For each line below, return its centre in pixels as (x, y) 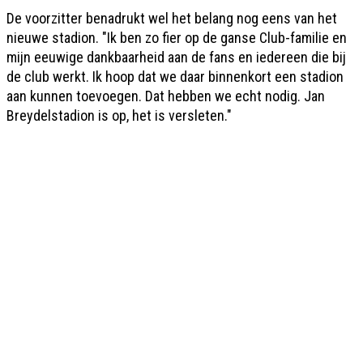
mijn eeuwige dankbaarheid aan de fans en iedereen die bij (176, 57)
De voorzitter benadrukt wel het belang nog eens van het (172, 18)
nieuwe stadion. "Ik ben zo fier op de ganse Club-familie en (177, 37)
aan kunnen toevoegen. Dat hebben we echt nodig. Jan (166, 96)
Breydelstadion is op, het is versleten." (119, 115)
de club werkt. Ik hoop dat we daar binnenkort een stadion (175, 76)
